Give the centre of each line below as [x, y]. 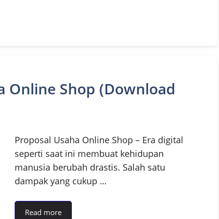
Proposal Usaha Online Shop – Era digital [99, 140]
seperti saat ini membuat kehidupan [89, 153]
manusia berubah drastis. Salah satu [90, 167]
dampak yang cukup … [61, 181]
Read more [43, 212]
